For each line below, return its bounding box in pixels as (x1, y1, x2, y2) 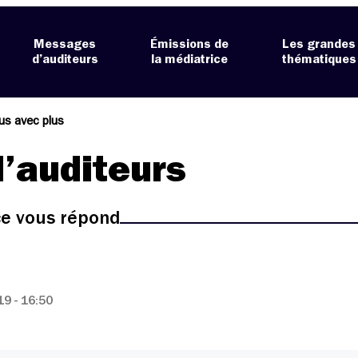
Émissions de (150, 38, 229, 51)
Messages (34, 38, 97, 51)
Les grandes (282, 38, 356, 51)
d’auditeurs (31, 53, 98, 66)
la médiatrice (151, 53, 229, 66)
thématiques (281, 53, 356, 66)
